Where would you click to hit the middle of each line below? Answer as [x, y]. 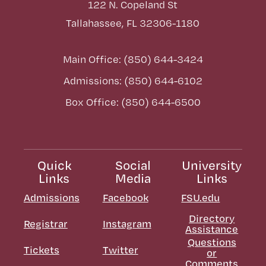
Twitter [120, 250]
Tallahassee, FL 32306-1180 [133, 23]
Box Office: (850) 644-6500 [133, 102]
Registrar [45, 224]
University [212, 165]
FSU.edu [201, 198]
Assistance [212, 229]
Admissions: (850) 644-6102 [133, 81]
